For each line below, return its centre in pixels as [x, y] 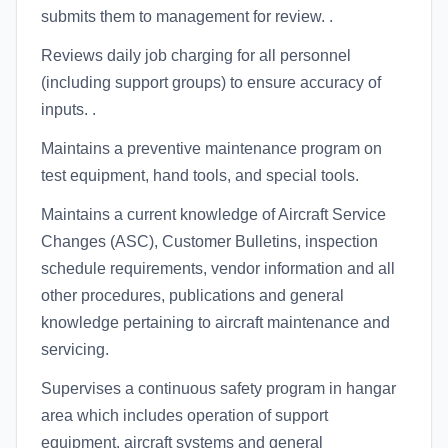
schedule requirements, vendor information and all [218, 268]
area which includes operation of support [184, 415]
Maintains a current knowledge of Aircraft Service [213, 214]
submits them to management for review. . [187, 16]
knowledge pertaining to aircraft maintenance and [215, 322]
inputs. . [68, 109]
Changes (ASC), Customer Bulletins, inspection [209, 241]
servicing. [75, 349]
